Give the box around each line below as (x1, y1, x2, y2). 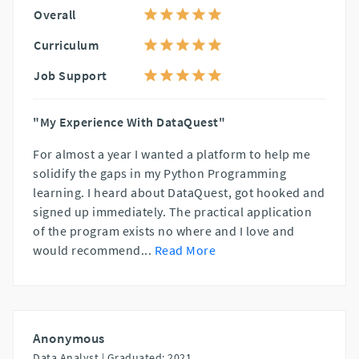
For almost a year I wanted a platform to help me (33, 145, 310, 162)
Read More (154, 241, 216, 258)
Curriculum (34, 36, 99, 53)
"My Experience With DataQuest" (33, 113, 225, 130)
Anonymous (33, 329, 105, 347)
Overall (34, 6, 76, 22)
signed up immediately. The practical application (33, 203, 312, 220)
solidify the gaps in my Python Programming (33, 164, 286, 181)
